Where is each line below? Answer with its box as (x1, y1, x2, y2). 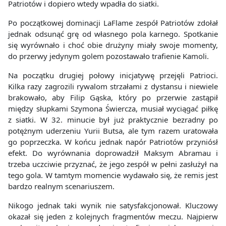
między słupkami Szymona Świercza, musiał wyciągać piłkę (8, 103, 218, 114)
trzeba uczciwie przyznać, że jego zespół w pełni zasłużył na (8, 159, 218, 169)
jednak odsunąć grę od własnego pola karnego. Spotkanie (8, 29, 218, 39)
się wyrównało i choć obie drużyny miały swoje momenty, (8, 40, 218, 50)
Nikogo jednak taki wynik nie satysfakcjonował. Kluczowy (8, 200, 218, 211)
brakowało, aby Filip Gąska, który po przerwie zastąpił (8, 92, 218, 103)
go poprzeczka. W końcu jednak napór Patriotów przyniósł (8, 137, 218, 147)
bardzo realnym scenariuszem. (8, 181, 115, 192)
